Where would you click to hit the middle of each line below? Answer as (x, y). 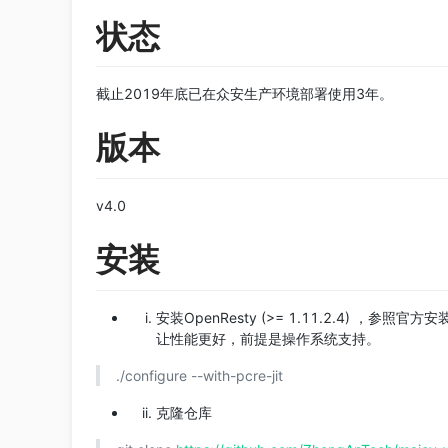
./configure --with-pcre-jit (199, 375)
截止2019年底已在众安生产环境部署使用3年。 (244, 94)
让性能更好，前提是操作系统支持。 (268, 338)
